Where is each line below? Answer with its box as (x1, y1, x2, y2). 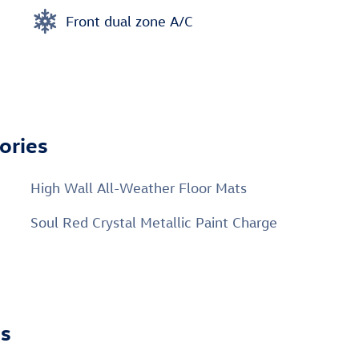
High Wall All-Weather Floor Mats (30, 179, 247, 196)
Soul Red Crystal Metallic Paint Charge (30, 214, 277, 231)
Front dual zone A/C (66, 12, 193, 30)
